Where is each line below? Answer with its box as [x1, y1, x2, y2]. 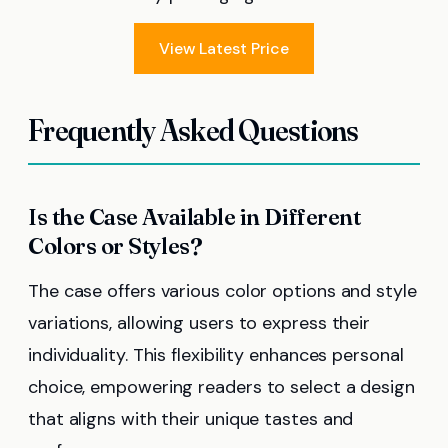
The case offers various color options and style [28, 278, 417, 303]
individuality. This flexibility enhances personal [28, 342, 404, 367]
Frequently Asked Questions [28, 111, 359, 149]
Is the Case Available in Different [28, 202, 361, 231]
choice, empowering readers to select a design [28, 374, 415, 399]
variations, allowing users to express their [28, 310, 371, 335]
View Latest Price [159, 37, 289, 59]
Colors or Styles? [28, 231, 203, 260]
